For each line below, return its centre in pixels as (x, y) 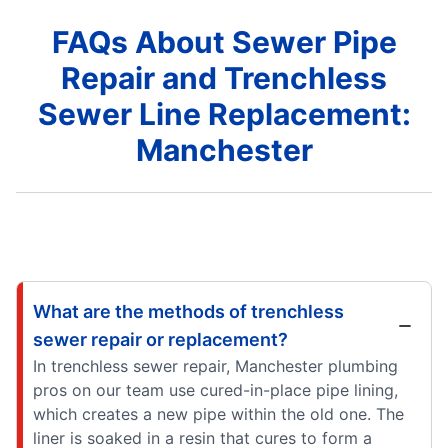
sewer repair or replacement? (160, 339)
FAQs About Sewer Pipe (224, 41)
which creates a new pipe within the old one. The (218, 413)
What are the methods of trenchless (188, 311)
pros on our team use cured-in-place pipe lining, (215, 389)
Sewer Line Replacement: (224, 113)
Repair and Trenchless (224, 77)
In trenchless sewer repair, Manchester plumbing (215, 365)
